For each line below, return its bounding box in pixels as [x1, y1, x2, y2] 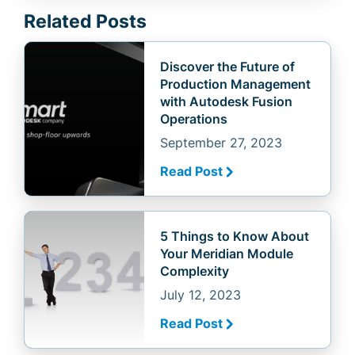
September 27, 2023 [159, 135, 282, 151]
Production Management [159, 76, 311, 93]
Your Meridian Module [159, 246, 293, 262]
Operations [159, 111, 227, 128]
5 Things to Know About [159, 228, 309, 245]
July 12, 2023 [159, 287, 241, 303]
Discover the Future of [159, 59, 295, 75]
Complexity [159, 263, 229, 280]
